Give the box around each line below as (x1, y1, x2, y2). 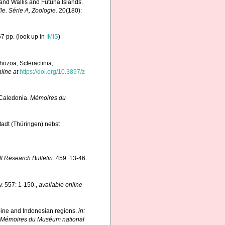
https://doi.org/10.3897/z (20, 68, 85, 75)
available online (39, 181, 82, 188)
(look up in (15, 33, 46, 41)
